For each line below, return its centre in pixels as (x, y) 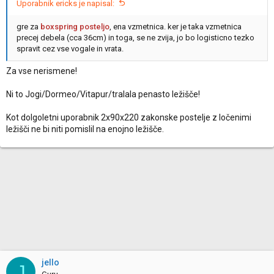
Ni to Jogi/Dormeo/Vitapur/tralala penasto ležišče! (103, 94)
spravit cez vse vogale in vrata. (70, 49)
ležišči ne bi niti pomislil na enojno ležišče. (85, 129)
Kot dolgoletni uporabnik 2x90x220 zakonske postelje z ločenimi (129, 117)
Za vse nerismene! (42, 71)
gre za (28, 27)
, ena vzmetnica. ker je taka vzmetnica (176, 27)
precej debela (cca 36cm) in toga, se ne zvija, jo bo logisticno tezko (135, 38)
